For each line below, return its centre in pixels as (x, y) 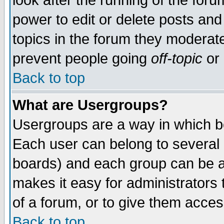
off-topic (177, 58)
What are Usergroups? (90, 105)
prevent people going (82, 58)
